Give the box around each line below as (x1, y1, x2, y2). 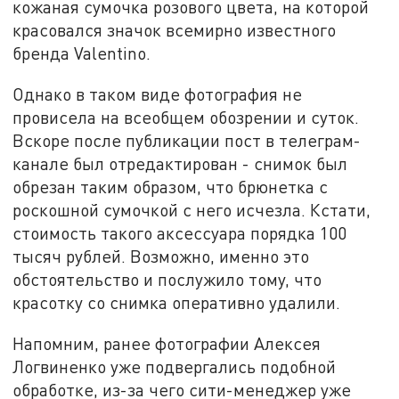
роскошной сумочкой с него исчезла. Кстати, (12, 199, 371, 221)
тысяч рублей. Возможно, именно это (12, 246, 310, 267)
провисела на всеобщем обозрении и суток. (12, 107, 360, 128)
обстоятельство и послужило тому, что (12, 269, 322, 290)
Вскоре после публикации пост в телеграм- (12, 130, 362, 151)
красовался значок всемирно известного (12, 20, 337, 41)
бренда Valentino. (12, 43, 151, 64)
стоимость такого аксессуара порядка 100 (12, 223, 347, 244)
